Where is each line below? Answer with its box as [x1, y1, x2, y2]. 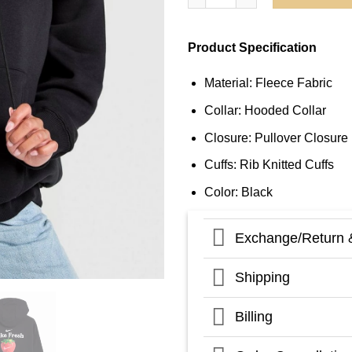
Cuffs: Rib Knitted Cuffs [203, 158, 334, 172]
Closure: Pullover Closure [203, 130, 348, 145]
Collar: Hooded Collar [203, 103, 326, 117]
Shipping [235, 269, 291, 286]
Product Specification [188, 40, 317, 54]
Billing [235, 309, 273, 325]
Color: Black [203, 185, 273, 199]
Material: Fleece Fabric [203, 76, 332, 90]
